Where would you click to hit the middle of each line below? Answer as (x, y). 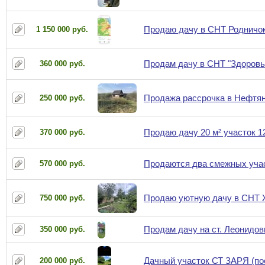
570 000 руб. (62, 164)
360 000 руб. (62, 64)
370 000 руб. (62, 132)
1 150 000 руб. (62, 29)
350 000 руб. (62, 229)
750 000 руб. (62, 198)
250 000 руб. (62, 98)
